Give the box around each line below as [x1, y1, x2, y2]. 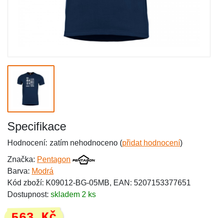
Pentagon [37, 155, 71, 163]
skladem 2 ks [51, 190, 96, 199]
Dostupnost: [7, 190, 51, 199]
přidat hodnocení [122, 139, 180, 147]
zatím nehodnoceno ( [50, 139, 122, 147]
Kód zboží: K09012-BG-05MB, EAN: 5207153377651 [7, 179, 191, 187]
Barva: [7, 167, 32, 175]
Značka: [7, 155, 37, 163]
